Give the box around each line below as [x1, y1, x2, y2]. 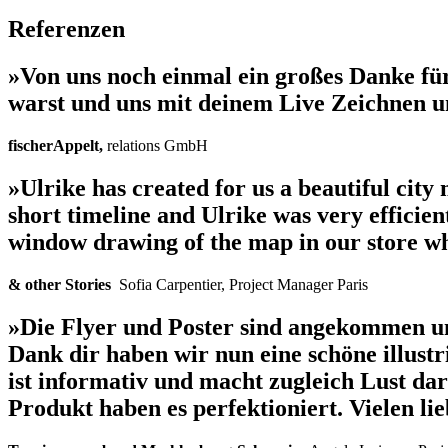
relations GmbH [107, 137, 208, 154]
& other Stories [8, 275, 119, 293]
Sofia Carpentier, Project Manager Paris [119, 275, 368, 293]
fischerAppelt [8, 137, 99, 154]
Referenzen [8, 16, 125, 43]
